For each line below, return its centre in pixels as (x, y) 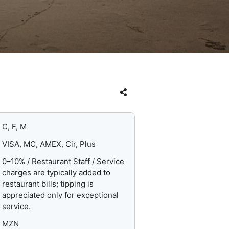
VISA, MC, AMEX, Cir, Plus (49, 144)
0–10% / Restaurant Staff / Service (63, 162)
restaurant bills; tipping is (48, 184)
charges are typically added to (56, 173)
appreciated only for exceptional (61, 195)
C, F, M (15, 127)
